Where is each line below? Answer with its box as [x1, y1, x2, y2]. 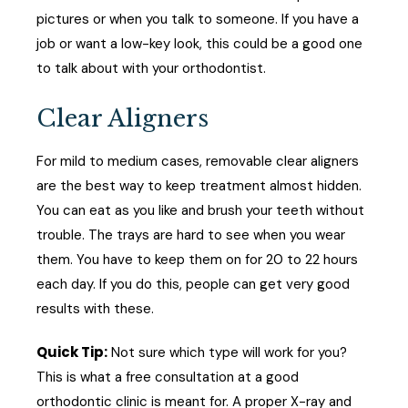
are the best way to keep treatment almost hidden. [36, 177, 362, 196]
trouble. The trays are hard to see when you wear [36, 226, 345, 245]
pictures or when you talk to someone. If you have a [36, 9, 359, 28]
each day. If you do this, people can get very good [36, 275, 350, 294]
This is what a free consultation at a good [36, 368, 299, 387]
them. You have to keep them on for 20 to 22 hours [36, 250, 358, 270]
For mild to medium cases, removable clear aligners [36, 152, 359, 171]
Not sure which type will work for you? [107, 343, 347, 362]
